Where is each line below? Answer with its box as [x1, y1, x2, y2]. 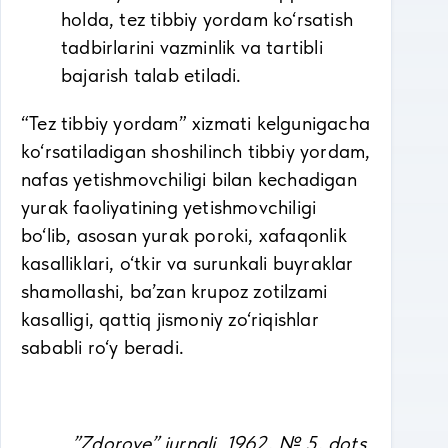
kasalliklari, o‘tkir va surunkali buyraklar [21, 251, 354, 275]
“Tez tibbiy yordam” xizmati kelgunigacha [21, 111, 371, 135]
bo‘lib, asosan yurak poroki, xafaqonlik [21, 223, 347, 247]
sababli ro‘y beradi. [21, 335, 184, 359]
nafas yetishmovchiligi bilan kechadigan [21, 167, 357, 191]
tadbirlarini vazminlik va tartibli [61, 35, 323, 59]
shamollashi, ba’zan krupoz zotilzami [21, 279, 328, 303]
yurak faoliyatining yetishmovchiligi [21, 195, 317, 219]
